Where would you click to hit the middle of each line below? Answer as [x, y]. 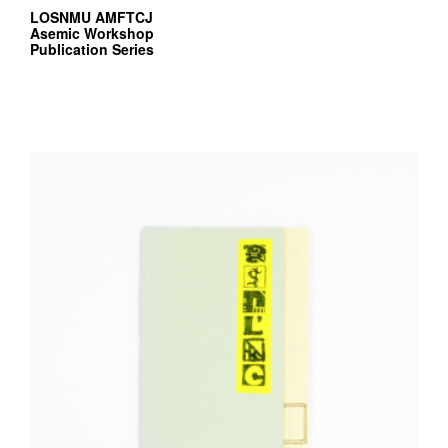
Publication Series [92, 49]
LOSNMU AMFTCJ [91, 17]
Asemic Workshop [92, 33]
